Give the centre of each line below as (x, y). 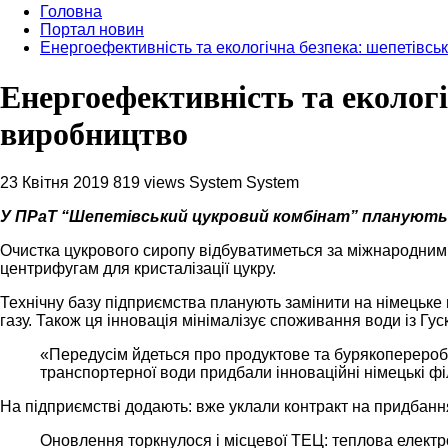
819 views (149, 183)
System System (244, 183)
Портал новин (92, 30)
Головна (71, 12)
